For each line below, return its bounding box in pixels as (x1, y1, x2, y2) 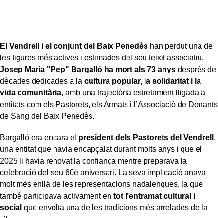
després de (176, 65, 216, 73)
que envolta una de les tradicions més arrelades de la (22, 203, 208, 212)
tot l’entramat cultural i (113, 191, 195, 200)
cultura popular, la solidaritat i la (84, 76, 201, 85)
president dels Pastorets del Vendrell (78, 133, 214, 142)
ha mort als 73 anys (104, 65, 176, 73)
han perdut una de (148, 41, 213, 50)
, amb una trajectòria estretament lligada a (61, 88, 205, 97)
